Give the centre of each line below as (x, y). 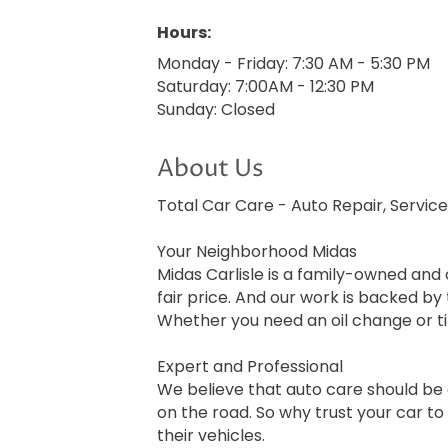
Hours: (184, 33)
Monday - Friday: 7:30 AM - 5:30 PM (293, 64)
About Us (210, 169)
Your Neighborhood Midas (257, 252)
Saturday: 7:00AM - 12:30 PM (265, 87)
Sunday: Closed (216, 110)
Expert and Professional (250, 367)
